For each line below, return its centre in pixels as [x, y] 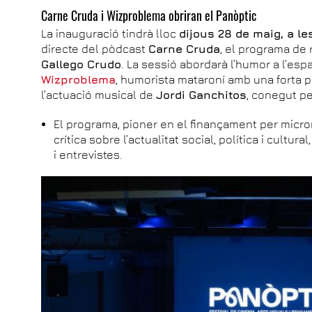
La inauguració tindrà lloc [110, 33]
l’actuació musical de [99, 94]
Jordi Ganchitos [202, 94]
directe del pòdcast [95, 48]
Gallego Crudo [81, 64]
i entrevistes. [88, 154]
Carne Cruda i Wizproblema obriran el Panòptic [149, 15]
